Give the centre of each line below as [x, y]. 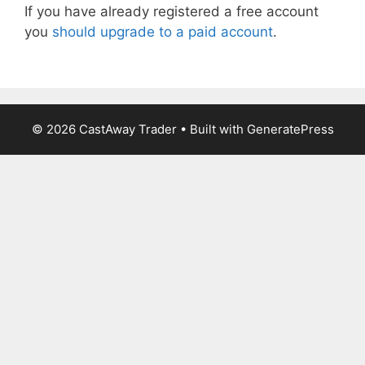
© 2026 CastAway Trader [104, 129]
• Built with [211, 129]
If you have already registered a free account [172, 11]
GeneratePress [290, 129]
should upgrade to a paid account [163, 32]
